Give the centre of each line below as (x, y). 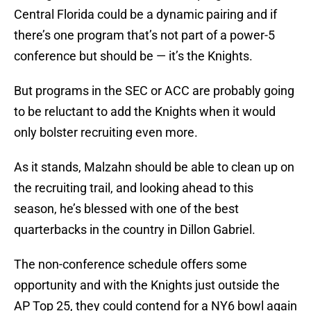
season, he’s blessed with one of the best (126, 209)
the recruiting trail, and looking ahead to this (134, 188)
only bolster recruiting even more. (106, 133)
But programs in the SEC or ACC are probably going (154, 91)
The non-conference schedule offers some (131, 264)
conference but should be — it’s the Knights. (133, 56)
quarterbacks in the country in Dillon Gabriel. (135, 230)
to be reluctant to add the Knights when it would (145, 112)
